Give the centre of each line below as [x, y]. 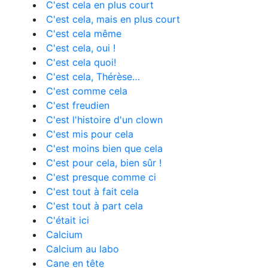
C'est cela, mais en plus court [113, 19]
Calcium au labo [83, 249]
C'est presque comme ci [101, 177]
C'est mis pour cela [90, 134]
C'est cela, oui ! [81, 48]
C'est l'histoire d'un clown [104, 120]
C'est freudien [78, 105]
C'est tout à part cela [95, 206]
